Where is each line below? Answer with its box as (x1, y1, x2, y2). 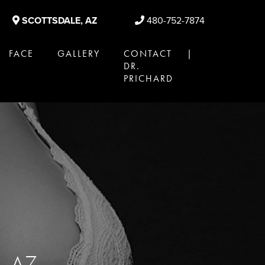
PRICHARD (124, 72, 173, 85)
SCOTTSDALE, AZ (20, 15, 97, 27)
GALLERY (57, 47, 100, 60)
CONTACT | (124, 47, 193, 60)
